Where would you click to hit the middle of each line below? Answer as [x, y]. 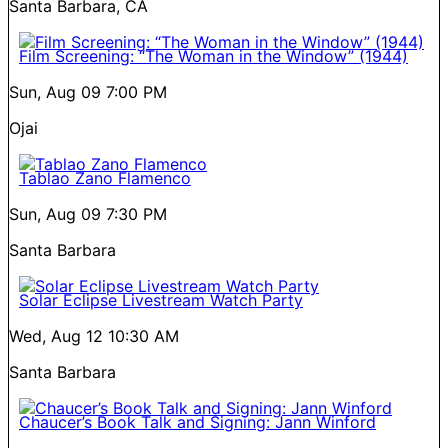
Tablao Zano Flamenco [105, 177]
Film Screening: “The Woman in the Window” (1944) [213, 55]
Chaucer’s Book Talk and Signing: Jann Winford [197, 421]
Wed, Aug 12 [56, 335]
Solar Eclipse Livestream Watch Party [161, 299]
